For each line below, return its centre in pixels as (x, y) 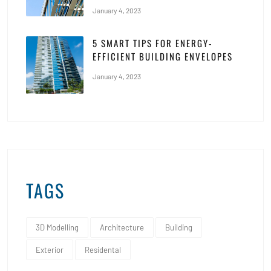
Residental (103, 250)
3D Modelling (57, 227)
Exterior (50, 250)
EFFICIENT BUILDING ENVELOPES (163, 56)
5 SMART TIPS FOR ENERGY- (153, 43)
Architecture (122, 227)
